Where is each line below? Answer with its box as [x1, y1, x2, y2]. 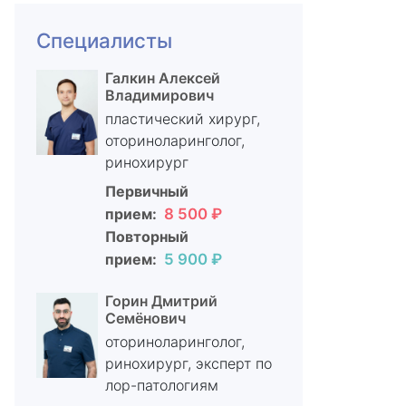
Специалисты [36, 28, 172, 53]
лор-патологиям [104, 376, 218, 394]
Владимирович [104, 86, 214, 104]
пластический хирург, [104, 110, 260, 128]
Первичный [104, 182, 188, 200]
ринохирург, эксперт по [104, 354, 272, 372]
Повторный [104, 227, 188, 246]
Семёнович [104, 309, 186, 327]
